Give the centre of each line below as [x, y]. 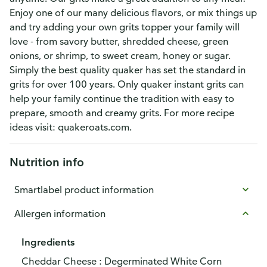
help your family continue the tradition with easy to [122, 98]
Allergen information [60, 213]
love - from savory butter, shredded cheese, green [119, 41]
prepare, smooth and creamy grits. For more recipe [122, 113]
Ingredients [48, 242]
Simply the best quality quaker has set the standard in [128, 70]
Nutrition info [47, 162]
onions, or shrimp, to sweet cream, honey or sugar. [120, 55]
